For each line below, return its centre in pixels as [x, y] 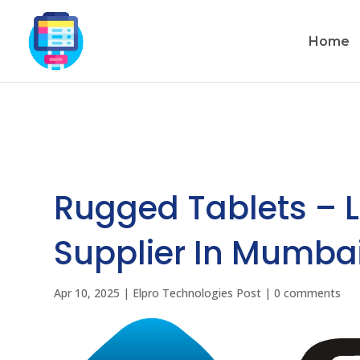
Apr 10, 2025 [87, 292]
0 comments [308, 292]
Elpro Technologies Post [197, 292]
